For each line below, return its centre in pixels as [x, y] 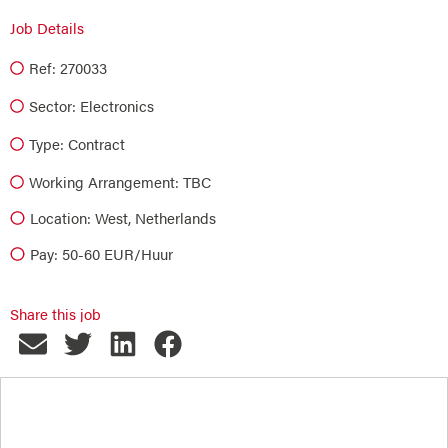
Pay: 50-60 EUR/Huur [101, 253]
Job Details [47, 27]
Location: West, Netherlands [122, 217]
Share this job [55, 313]
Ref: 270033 [68, 67]
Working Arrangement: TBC [120, 181]
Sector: [52, 105]
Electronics [117, 105]
